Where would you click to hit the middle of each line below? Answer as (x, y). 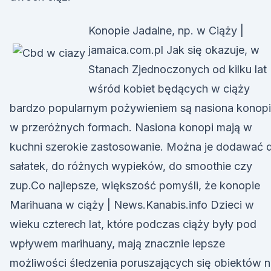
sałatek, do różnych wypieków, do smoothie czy (131, 166)
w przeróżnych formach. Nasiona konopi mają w (131, 127)
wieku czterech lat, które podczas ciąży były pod (133, 224)
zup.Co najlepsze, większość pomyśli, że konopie (135, 185)
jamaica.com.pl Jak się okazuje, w (174, 50)
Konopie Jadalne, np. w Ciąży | (166, 31)
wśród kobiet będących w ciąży (169, 89)
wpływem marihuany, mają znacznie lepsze (117, 243)
